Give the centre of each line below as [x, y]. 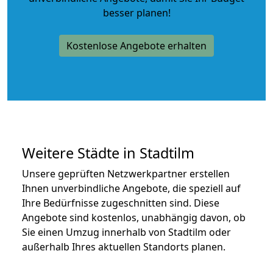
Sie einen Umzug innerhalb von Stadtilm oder [126, 232]
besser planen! [136, 12]
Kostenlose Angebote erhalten [136, 45]
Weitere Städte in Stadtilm [108, 153]
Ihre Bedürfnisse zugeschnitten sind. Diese [121, 203]
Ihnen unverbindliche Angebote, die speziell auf [131, 188]
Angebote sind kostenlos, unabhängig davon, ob [134, 217]
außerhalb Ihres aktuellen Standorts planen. [124, 246]
